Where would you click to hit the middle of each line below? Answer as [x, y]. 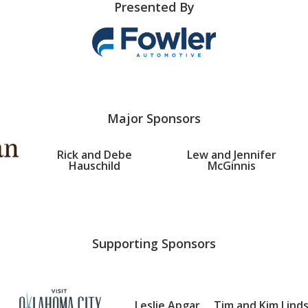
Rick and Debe [94, 155]
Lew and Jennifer [232, 155]
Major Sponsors [154, 118]
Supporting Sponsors [154, 243]
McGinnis [232, 166]
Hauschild [94, 166]
